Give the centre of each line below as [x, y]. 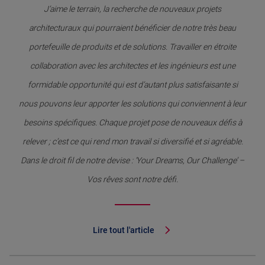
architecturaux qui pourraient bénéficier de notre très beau [132, 28]
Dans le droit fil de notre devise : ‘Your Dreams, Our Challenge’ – [132, 161]
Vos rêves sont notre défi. [132, 180]
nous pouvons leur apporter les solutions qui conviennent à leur [132, 104]
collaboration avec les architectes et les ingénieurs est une [132, 66]
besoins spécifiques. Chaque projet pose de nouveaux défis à [132, 123]
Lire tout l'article [124, 230]
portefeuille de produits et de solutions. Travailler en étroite [132, 47]
